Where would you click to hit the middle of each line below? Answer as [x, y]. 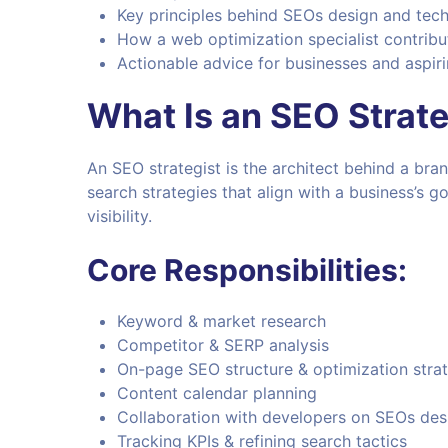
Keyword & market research [221, 321]
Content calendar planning [217, 393]
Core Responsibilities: [247, 270]
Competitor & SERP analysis [223, 345]
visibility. [119, 216]
